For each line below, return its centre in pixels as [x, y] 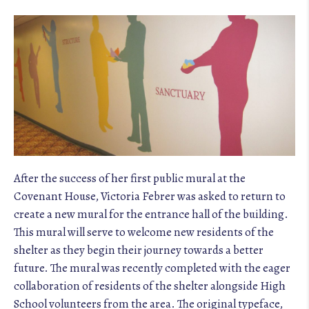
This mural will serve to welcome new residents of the [144, 232]
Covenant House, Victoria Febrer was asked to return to [150, 196]
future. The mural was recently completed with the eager [152, 268]
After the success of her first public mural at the [130, 178]
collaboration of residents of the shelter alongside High [150, 286]
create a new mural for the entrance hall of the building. [151, 214]
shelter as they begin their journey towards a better [139, 250]
